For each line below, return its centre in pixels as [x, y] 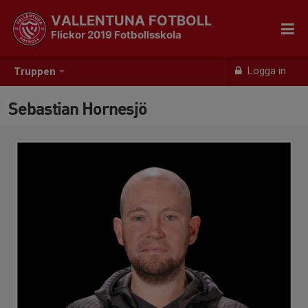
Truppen [35, 72]
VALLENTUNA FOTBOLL [131, 21]
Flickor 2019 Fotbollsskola [116, 35]
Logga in [266, 71]
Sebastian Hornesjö [78, 108]
